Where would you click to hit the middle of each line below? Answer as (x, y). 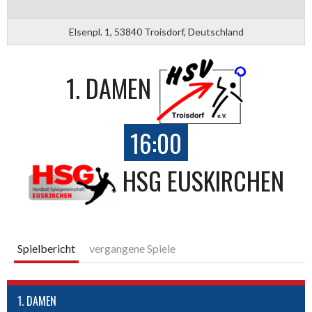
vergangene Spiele (132, 248)
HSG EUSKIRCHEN (203, 180)
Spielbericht (46, 248)
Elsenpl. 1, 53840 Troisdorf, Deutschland (156, 32)
